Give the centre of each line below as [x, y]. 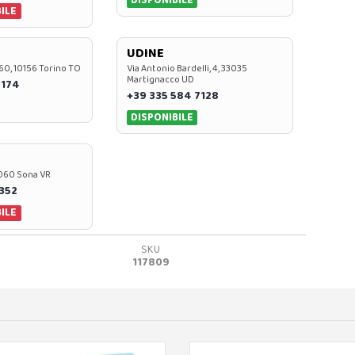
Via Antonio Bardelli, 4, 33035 [187, 69]
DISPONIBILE [162, 117]
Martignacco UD [160, 80]
